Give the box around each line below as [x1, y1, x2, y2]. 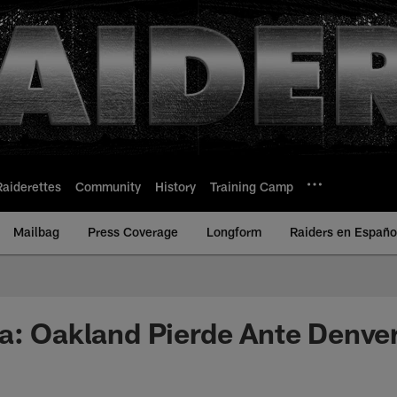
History [155, 178, 196, 194]
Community [75, 178, 141, 194]
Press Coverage [88, 224, 178, 239]
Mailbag [13, 224, 59, 239]
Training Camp [210, 178, 293, 194]
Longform [206, 224, 261, 239]
